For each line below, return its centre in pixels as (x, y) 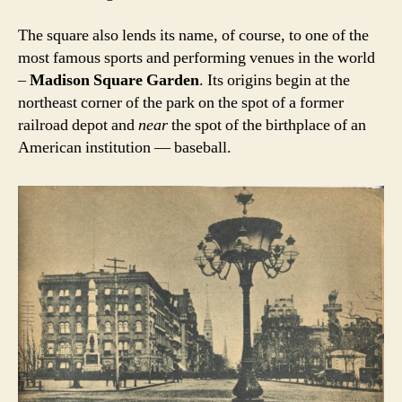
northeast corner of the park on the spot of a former (181, 102)
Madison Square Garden (114, 80)
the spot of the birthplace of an (267, 125)
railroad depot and (78, 125)
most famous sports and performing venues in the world (197, 57)
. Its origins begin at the (275, 80)
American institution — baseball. (125, 147)
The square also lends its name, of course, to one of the (193, 35)
